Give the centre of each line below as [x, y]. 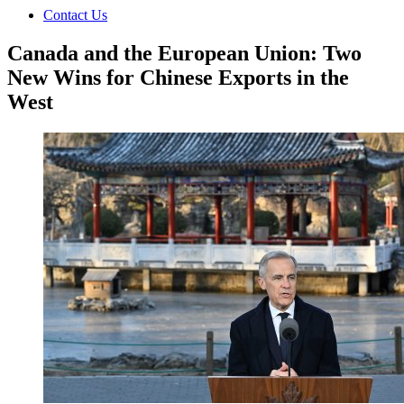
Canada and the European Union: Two [184, 53]
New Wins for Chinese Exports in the [178, 77]
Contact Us [75, 14]
